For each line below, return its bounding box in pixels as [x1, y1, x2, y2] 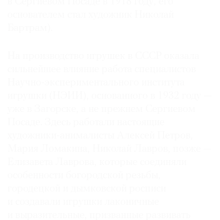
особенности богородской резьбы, [7, 170, 161, 181]
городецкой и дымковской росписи [7, 184, 166, 194]
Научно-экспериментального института [7, 78, 185, 88]
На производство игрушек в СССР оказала [7, 51, 199, 62]
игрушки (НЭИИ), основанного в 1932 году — [7, 91, 212, 102]
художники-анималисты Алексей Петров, [7, 131, 193, 141]
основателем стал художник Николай [7, 10, 174, 21]
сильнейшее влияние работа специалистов [7, 64, 196, 75]
